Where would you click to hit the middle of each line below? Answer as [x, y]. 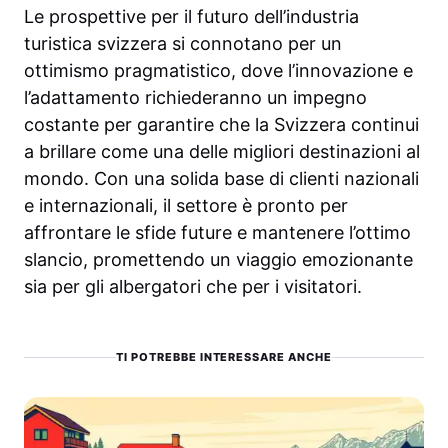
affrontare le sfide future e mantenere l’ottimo [217, 233]
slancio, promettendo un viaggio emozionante [218, 260]
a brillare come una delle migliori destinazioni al [222, 152]
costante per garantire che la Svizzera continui [221, 125]
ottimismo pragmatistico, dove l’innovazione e [218, 71]
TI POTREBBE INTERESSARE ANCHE [224, 357]
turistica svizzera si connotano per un [183, 44]
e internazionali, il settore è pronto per [186, 206]
